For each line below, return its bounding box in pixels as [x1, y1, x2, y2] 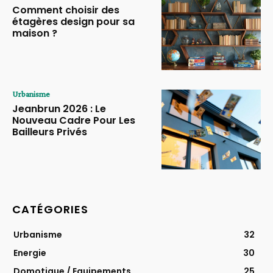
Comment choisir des [12, 2, 119, 17]
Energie [13, 246, 46, 259]
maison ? [12, 26, 57, 40]
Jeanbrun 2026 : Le [12, 102, 106, 116]
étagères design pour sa [12, 14, 135, 29]
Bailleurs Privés [12, 125, 87, 140]
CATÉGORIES [12, 201, 88, 217]
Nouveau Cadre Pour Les [12, 113, 135, 128]
